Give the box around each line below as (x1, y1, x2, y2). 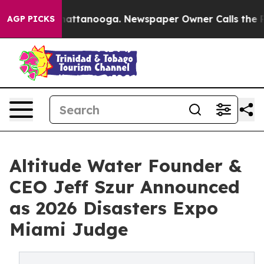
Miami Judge (9, 218, 128, 240)
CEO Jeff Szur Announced (9, 176, 240, 198)
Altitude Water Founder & (9, 154, 242, 177)
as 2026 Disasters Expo (9, 197, 218, 219)
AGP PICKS (7, 14, 55, 24)
